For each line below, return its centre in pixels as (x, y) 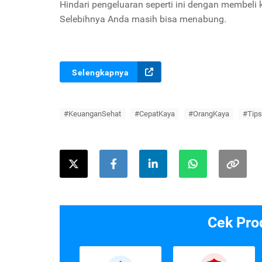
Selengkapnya (100, 72)
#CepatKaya (155, 113)
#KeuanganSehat (92, 113)
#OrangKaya (209, 113)
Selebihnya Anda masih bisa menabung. (143, 19)
